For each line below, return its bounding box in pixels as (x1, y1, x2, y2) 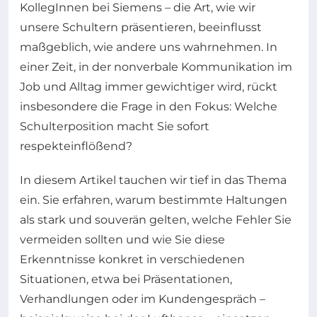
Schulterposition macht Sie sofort (20, 120, 209, 133)
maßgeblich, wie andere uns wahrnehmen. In (20, 40, 277, 54)
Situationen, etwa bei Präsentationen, (20, 272, 232, 286)
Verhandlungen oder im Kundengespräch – (20, 292, 265, 306)
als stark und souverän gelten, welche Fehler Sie (20, 213, 292, 226)
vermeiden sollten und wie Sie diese (20, 233, 225, 246)
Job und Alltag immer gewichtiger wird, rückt (20, 80, 277, 93)
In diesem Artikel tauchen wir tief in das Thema (20, 173, 287, 187)
